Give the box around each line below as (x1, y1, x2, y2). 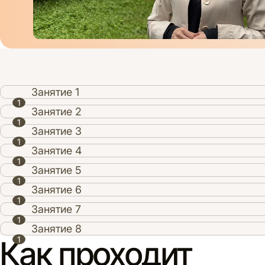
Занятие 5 (31, 164, 82, 177)
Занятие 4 (31, 144, 82, 157)
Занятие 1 (31, 86, 79, 99)
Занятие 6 (31, 183, 82, 196)
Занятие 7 (31, 203, 81, 216)
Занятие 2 (31, 105, 82, 118)
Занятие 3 (31, 125, 82, 138)
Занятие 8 (31, 222, 82, 235)
